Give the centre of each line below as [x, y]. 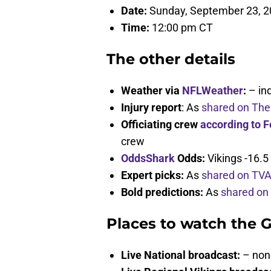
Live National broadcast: [181, 255]
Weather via [152, 91]
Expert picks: [152, 175]
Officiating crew [161, 125]
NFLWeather [213, 91]
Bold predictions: [162, 192]
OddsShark [148, 158]
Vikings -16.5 [237, 158]
